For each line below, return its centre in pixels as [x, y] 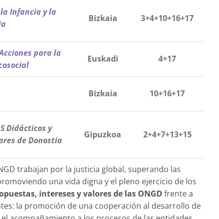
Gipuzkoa [103, 135]
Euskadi [103, 59]
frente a [177, 194]
